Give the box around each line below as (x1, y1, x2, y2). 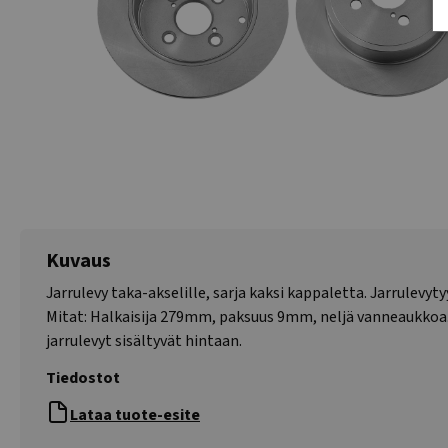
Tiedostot (46, 367, 120, 389)
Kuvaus (46, 247, 111, 275)
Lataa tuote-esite (70, 404, 200, 426)
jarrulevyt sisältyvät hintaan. (46, 330, 242, 352)
